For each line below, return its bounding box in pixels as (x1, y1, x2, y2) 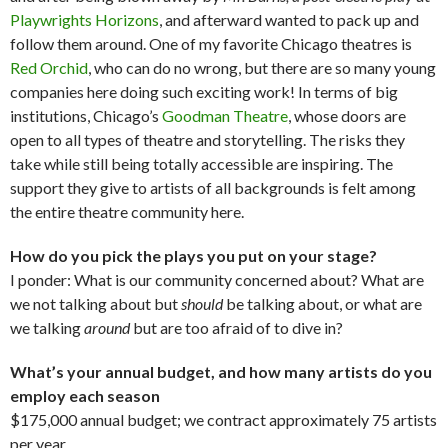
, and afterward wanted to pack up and (159, 9, 419, 29)
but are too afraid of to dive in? (130, 317, 343, 337)
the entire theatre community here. (10, 201, 244, 221)
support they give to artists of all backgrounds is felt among (10, 177, 416, 197)
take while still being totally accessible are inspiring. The (10, 153, 393, 173)
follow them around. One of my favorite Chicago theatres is (10, 33, 412, 53)
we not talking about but (10, 293, 181, 313)
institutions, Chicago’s (10, 105, 162, 125)
